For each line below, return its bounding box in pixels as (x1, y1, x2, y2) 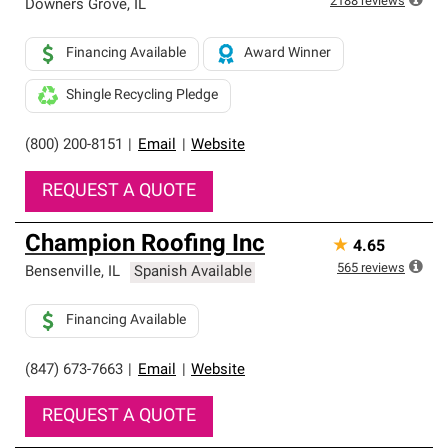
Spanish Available (133, 265, 252, 280)
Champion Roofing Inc (25, 233, 265, 257)
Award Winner (244, 46, 331, 61)
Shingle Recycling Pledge (66, 88, 218, 103)
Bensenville (25, 265, 101, 280)
